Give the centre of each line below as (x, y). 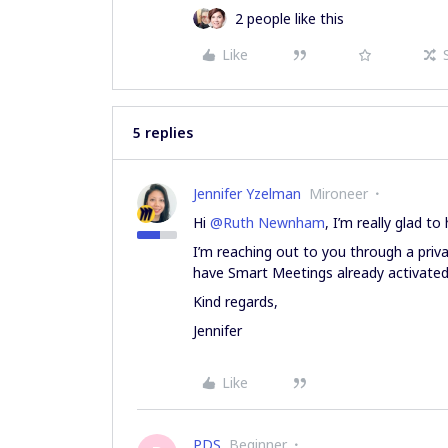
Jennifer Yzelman (247, 193)
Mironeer (338, 193)
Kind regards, (235, 301)
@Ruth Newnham (267, 222)
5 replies (163, 132)
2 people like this (289, 18)
